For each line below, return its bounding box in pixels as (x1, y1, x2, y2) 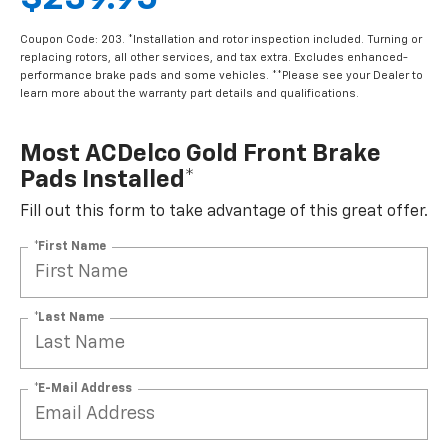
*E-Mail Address (34, 390, 132, 403)
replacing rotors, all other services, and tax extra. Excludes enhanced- (20, 60, 408, 72)
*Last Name (34, 319, 104, 332)
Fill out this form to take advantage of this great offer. (20, 212, 428, 229)
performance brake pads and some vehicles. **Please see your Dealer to (20, 78, 423, 90)
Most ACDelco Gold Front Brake (20, 150, 381, 175)
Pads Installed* (20, 176, 195, 201)
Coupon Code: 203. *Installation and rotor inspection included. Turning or (20, 42, 422, 54)
